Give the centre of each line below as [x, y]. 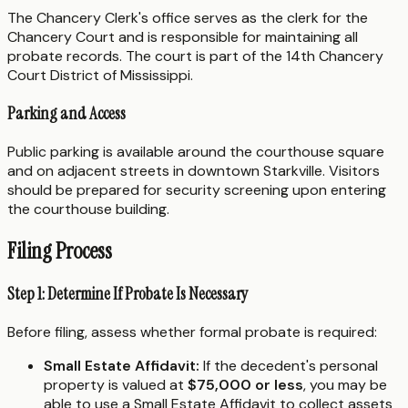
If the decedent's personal [289, 366]
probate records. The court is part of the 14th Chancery [195, 56]
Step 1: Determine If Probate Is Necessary [128, 294]
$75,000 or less [245, 385]
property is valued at [116, 385]
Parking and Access [66, 113]
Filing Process [60, 250]
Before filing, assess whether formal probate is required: [192, 332]
